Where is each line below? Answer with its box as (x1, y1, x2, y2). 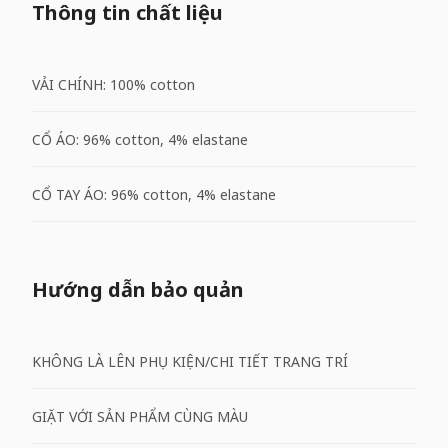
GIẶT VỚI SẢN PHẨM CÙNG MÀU (32, 406, 248, 426)
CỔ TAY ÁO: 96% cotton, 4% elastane (32, 184, 276, 204)
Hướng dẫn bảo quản (32, 276, 244, 303)
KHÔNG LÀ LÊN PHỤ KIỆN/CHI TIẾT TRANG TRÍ (32, 351, 348, 371)
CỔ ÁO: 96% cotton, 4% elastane (32, 129, 248, 149)
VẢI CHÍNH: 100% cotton (32, 74, 195, 94)
